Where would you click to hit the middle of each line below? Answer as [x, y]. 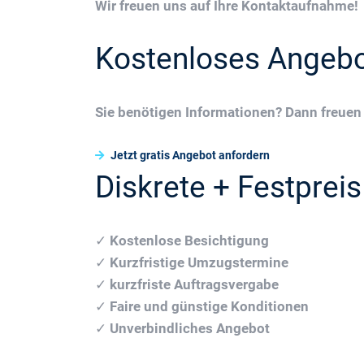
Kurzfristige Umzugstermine [199, 262]
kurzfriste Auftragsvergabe [194, 284]
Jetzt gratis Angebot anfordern [189, 155]
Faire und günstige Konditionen [209, 306]
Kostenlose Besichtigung [189, 240]
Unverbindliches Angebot [190, 328]
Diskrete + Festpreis [228, 187]
